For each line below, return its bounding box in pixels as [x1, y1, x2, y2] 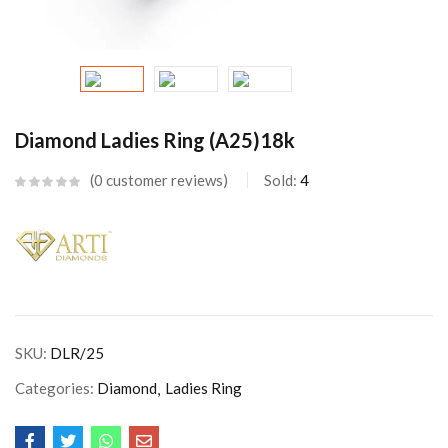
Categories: [15, 378, 97, 397]
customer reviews [103, 171, 223, 189]
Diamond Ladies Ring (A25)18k [15, 128, 295, 152]
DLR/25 [50, 343, 104, 362]
